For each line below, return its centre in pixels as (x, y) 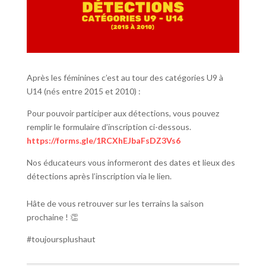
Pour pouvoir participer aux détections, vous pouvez (123, 113)
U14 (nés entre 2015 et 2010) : (83, 91)
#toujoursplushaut (61, 239)
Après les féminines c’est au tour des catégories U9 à (125, 77)
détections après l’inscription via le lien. (99, 176)
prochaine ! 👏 (52, 217)
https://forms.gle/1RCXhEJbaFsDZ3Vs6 (103, 140)
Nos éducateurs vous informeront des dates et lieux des (131, 162)
